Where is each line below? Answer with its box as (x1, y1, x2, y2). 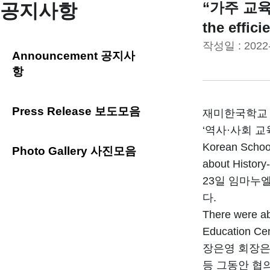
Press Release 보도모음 (12, 105, 140, 118)
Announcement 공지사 (12, 49, 135, 62)
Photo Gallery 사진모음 (12, 145, 136, 157)
